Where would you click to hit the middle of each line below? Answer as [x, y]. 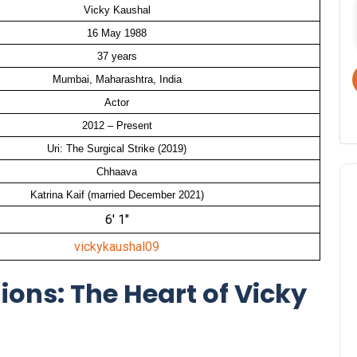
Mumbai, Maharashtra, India [117, 79]
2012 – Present [117, 125]
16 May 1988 [117, 33]
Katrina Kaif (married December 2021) [117, 194]
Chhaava [117, 171]
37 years [117, 56]
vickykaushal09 [117, 246]
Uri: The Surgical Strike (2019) [117, 148]
